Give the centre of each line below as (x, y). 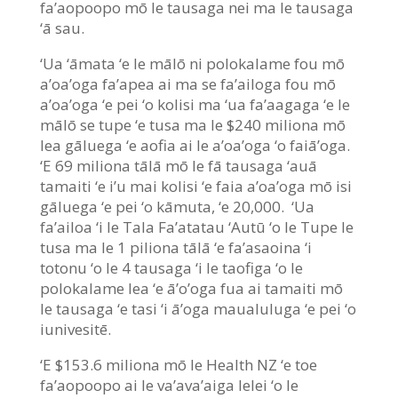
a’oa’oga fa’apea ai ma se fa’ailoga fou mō (187, 84)
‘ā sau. (62, 28)
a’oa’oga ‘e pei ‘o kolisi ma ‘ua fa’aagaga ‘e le (195, 104)
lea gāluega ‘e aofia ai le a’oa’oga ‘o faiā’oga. (196, 145)
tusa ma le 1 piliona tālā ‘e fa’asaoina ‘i (175, 247)
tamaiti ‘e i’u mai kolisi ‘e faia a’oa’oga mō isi (195, 186)
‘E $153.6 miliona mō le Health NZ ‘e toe (178, 364)
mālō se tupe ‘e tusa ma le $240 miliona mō (192, 124)
